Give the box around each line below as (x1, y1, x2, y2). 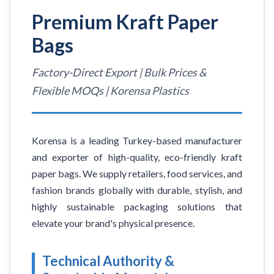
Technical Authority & (42, 253, 174, 270)
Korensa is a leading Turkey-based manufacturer (32, 135, 242, 147)
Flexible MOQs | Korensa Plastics (32, 84, 189, 98)
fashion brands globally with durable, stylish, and (32, 184, 242, 196)
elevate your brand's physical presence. (32, 217, 194, 229)
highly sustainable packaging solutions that (32, 201, 242, 213)
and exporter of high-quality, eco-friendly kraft (32, 151, 242, 163)
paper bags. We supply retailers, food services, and (32, 168, 242, 180)
